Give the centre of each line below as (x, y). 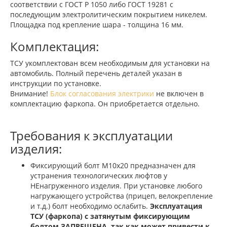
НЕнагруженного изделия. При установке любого (116, 186)
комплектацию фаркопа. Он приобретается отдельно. (105, 104)
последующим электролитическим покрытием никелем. (109, 14)
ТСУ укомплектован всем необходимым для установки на (110, 63)
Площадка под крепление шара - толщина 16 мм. (97, 25)
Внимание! (30, 93)
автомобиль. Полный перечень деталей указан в (96, 73)
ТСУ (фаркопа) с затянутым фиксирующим (110, 216)
